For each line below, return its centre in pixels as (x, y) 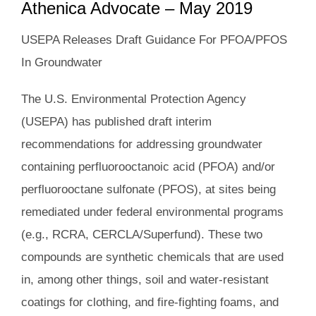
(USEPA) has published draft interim (116, 122)
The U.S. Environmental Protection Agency (134, 99)
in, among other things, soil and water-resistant (145, 280)
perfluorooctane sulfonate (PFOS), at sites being (148, 190)
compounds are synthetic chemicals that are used (152, 257)
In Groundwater (62, 63)
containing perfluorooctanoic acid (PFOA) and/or (148, 167)
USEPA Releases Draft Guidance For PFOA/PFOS (154, 40)
